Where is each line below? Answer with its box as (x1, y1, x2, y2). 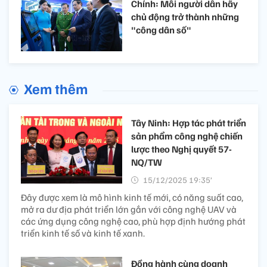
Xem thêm (24, 79, 88, 98)
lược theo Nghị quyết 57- (131, 143, 232, 156)
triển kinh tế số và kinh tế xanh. (21, 227, 145, 240)
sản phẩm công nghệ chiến (131, 130, 243, 142)
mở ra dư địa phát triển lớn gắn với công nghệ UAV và (21, 203, 237, 216)
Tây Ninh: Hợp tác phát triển (131, 117, 246, 129)
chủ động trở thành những (131, 10, 239, 23)
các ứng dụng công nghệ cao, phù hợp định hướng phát (21, 215, 246, 228)
